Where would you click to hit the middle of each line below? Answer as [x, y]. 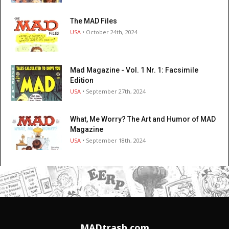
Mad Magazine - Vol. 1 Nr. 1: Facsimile [134, 70]
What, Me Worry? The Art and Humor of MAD [143, 119]
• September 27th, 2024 [113, 91]
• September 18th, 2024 [113, 140]
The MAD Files [94, 21]
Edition [82, 80]
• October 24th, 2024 [109, 32]
